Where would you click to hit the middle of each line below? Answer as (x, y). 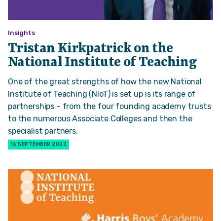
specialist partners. (43, 131)
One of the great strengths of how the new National (105, 81)
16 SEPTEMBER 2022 (39, 144)
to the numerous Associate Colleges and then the (100, 118)
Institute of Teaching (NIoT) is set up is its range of (102, 94)
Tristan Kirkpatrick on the (91, 49)
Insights (21, 33)
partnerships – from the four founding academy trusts (110, 106)
